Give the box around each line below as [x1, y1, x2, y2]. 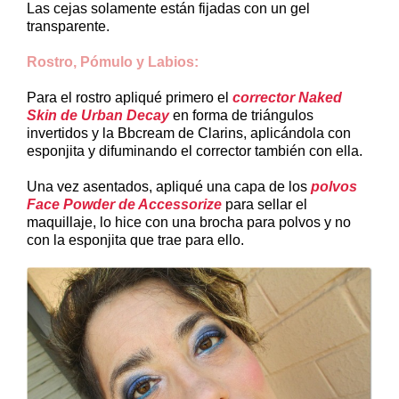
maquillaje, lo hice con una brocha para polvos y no [27, 214, 351, 230]
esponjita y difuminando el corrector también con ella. [27, 142, 362, 159]
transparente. [27, 18, 110, 34]
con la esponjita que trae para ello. [27, 232, 244, 248]
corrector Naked [232, 89, 342, 105]
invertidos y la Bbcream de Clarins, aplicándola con [27, 125, 351, 141]
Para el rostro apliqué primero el [27, 89, 232, 105]
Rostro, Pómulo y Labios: [27, 53, 199, 69]
